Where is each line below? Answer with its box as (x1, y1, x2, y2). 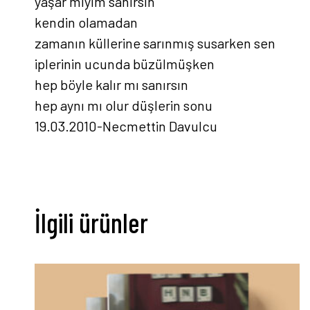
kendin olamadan (35, 13, 138, 30)
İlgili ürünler (35, 206, 148, 239)
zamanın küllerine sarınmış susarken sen (35, 34, 275, 51)
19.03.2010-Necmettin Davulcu (35, 117, 217, 134)
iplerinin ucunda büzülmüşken (35, 55, 215, 72)
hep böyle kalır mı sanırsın (35, 75, 188, 93)
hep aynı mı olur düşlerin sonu (35, 96, 212, 113)
